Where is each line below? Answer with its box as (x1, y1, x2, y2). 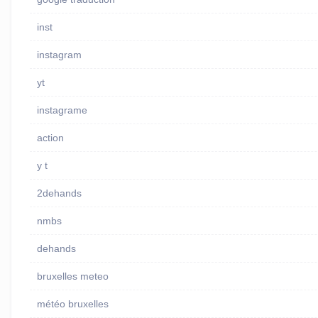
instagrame (36, 104, 87, 116)
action (36, 132, 64, 144)
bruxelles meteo (36, 270, 109, 283)
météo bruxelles (36, 298, 109, 310)
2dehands (36, 187, 82, 199)
